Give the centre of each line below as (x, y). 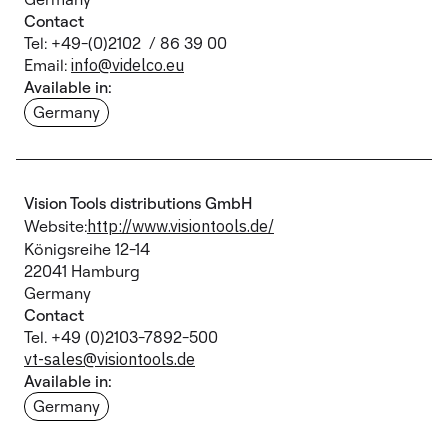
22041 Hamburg (90, 271)
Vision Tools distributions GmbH (138, 203)
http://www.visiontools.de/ (180, 226)
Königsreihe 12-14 (91, 249)
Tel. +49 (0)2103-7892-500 (121, 337)
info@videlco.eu (127, 65)
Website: (55, 226)
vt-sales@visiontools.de (109, 359)
